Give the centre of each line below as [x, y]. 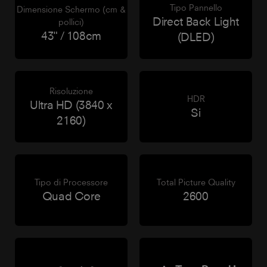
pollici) [71, 21]
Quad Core [71, 196]
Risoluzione [71, 91]
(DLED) [196, 37]
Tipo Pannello [196, 7]
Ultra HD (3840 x [71, 105]
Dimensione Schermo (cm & [71, 9]
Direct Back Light [196, 21]
